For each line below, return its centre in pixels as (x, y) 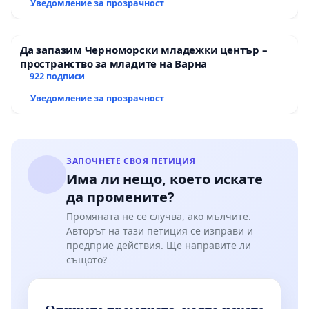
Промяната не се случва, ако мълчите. (159, 216)
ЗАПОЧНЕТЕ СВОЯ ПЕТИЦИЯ (131, 161)
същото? (87, 259)
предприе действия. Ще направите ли (159, 245)
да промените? (120, 197)
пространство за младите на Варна (114, 63)
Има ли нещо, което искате (165, 179)
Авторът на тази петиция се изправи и (160, 230)
